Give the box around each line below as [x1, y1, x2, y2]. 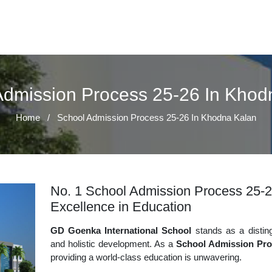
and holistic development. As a [50, 239, 176, 249]
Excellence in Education [50, 199, 191, 214]
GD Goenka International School [50, 225, 195, 236]
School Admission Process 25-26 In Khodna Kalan [57, 112, 256, 123]
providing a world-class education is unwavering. [50, 252, 242, 262]
